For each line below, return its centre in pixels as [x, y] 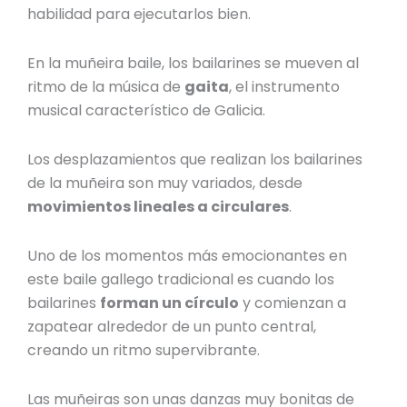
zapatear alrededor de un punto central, [172, 327]
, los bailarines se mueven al [261, 63]
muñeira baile [114, 63]
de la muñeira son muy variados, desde [165, 183]
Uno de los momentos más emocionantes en [188, 256]
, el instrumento [285, 87]
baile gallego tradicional [150, 279]
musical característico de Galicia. [149, 110]
